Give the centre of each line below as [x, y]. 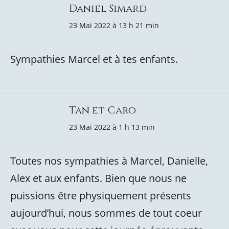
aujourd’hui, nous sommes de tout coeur [106, 213]
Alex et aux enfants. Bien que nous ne [98, 178]
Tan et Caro [102, 110]
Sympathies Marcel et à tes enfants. [94, 59]
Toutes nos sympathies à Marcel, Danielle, [109, 161]
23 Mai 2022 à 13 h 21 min [114, 25]
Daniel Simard [108, 8]
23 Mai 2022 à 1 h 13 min [112, 127]
